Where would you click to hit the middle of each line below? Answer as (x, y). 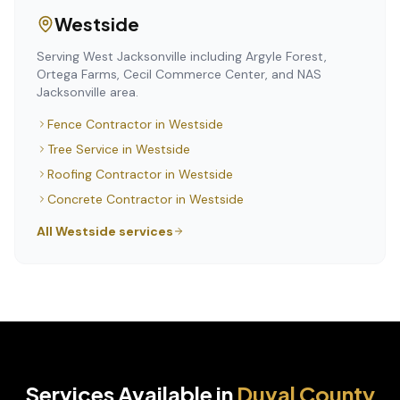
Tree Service (83, 149)
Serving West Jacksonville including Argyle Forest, (182, 56)
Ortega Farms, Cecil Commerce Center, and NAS (179, 74)
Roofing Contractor (104, 174)
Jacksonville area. (87, 92)
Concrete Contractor (110, 199)
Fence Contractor (100, 124)
